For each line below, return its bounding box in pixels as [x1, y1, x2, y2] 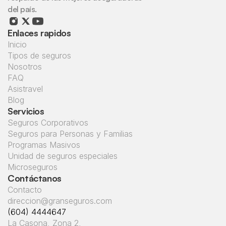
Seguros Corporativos [8, 118, 88, 128]
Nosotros [8, 62, 42, 72]
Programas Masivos [8, 140, 80, 150]
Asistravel [8, 84, 43, 94]
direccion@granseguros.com [8, 196, 112, 206]
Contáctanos [8, 173, 62, 184]
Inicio [8, 39, 27, 49]
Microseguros [8, 162, 58, 172]
